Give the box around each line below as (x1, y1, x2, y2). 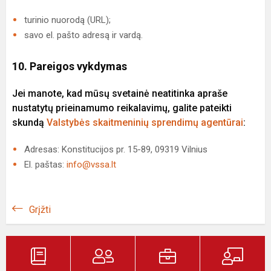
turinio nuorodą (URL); (24, 15, 111, 25)
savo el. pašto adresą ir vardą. (24, 30, 143, 41)
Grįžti (29, 204, 51, 215)
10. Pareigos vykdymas (12, 60, 127, 73)
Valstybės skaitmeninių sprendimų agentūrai (47, 117, 243, 128)
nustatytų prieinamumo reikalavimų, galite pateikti (12, 102, 232, 114)
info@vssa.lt (67, 159, 116, 170)
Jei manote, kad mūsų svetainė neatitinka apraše (12, 88, 227, 99)
